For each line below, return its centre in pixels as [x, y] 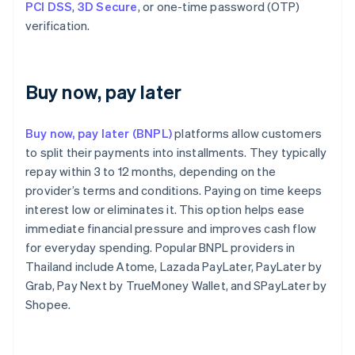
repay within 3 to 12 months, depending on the [151, 172]
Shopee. [48, 305]
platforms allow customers [247, 134]
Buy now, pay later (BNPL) [99, 134]
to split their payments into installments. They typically [176, 153]
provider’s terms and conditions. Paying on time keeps [174, 191]
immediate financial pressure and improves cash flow [171, 229]
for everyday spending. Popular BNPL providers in [160, 248]
